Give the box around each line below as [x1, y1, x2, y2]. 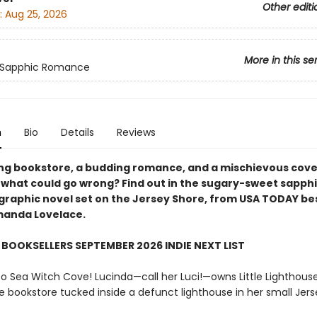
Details [60, 125, 94, 139]
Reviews [116, 125, 156, 139]
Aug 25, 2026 [4, 7, 67, 22]
